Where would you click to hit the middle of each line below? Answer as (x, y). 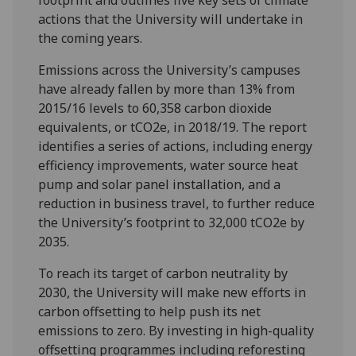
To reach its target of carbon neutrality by (163, 273)
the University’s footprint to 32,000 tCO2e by (172, 222)
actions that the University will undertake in (171, 19)
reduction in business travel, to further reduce (177, 203)
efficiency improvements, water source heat (168, 165)
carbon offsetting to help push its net (150, 311)
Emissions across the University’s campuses (170, 70)
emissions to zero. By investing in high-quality (176, 330)
